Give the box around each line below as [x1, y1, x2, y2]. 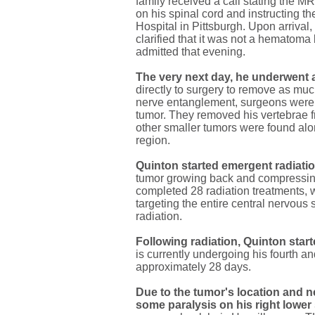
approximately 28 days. [136, 261, 251, 273]
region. [136, 134, 170, 146]
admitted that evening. [136, 46, 245, 58]
